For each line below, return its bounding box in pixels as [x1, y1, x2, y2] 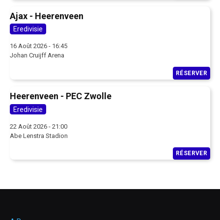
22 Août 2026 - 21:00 [10, 122, 67, 130]
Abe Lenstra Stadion [10, 132, 68, 139]
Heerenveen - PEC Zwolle [10, 91, 111, 102]
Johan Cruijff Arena [10, 52, 64, 59]
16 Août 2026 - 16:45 [10, 42, 67, 50]
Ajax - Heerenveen [10, 10, 83, 21]
